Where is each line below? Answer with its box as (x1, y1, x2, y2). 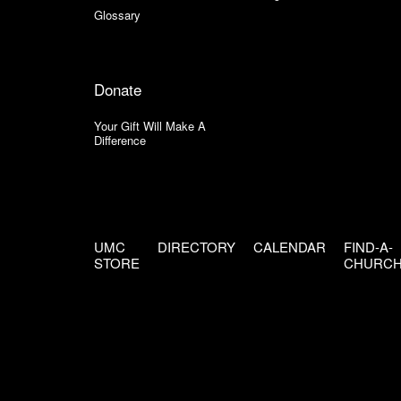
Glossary (94, 6, 141, 23)
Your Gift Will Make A (94, 117, 206, 134)
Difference (94, 132, 146, 149)
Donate (94, 78, 141, 100)
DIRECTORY (158, 237, 235, 256)
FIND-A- (344, 237, 393, 256)
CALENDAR (253, 237, 326, 256)
